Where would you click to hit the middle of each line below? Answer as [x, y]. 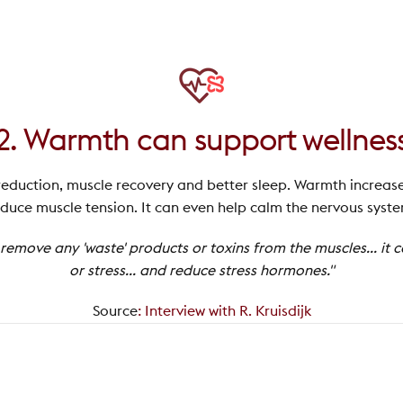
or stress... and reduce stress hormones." [201, 270]
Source [115, 311]
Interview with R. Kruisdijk [228, 311]
